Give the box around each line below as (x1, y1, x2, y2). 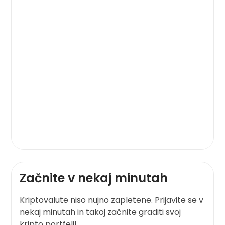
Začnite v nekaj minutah (20, 169, 168, 186)
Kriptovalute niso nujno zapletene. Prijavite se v (20, 194, 204, 206)
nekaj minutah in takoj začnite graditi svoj (20, 206, 181, 218)
